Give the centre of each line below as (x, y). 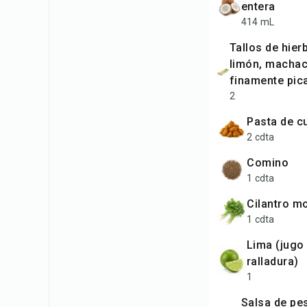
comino (271, 163)
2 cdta (261, 137)
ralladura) (272, 261)
